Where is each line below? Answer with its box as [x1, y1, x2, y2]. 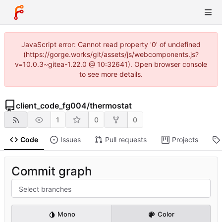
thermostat [90, 101, 132, 111]
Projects [171, 135, 198, 144]
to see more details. [79, 70, 143, 78]
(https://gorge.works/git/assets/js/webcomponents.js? [23, 50, 199, 58]
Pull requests [105, 135, 147, 144]
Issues [60, 135, 81, 144]
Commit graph [11, 164, 92, 179]
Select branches [19, 184, 71, 193]
